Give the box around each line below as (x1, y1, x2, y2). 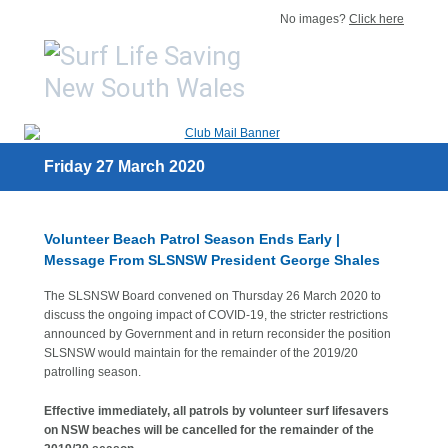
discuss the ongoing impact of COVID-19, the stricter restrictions (44, 308, 388, 322)
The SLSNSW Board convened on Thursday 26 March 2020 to (44, 289, 381, 303)
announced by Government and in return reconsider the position (44, 327, 391, 341)
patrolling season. (44, 365, 141, 379)
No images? (280, 12, 349, 26)
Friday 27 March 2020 (44, 158, 205, 175)
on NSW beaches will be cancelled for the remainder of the (44, 423, 374, 437)
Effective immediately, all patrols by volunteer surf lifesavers (44, 404, 389, 418)
